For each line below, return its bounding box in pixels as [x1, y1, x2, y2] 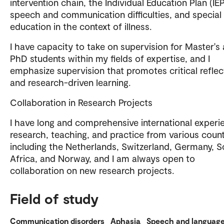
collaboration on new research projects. [10, 164, 174, 176]
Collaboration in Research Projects [10, 96, 152, 108]
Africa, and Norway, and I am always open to [10, 152, 195, 164]
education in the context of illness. [10, 20, 151, 32]
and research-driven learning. [10, 76, 130, 88]
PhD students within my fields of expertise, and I [10, 52, 210, 64]
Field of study [10, 190, 98, 207]
